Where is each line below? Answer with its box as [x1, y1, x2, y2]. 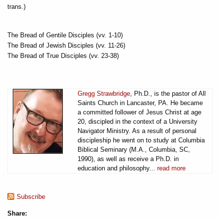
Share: [7, 209, 27, 217]
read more [157, 164, 186, 172]
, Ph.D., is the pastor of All [130, 89, 206, 97]
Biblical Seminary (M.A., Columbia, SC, [78, 145, 190, 153]
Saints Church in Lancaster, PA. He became [78, 99, 203, 107]
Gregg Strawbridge [78, 89, 130, 97]
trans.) [7, 2, 26, 10]
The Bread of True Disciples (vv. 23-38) [7, 52, 119, 59]
